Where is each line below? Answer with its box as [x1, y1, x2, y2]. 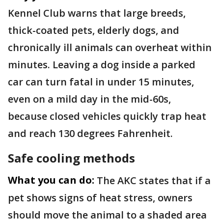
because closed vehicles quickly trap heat [8, 110, 206, 123]
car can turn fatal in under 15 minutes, [8, 75, 194, 89]
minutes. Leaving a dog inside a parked [8, 58, 195, 72]
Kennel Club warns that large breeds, [8, 6, 186, 20]
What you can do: [8, 173, 94, 187]
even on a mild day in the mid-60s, [8, 92, 171, 106]
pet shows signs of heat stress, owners [8, 191, 192, 205]
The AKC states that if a [97, 174, 211, 188]
